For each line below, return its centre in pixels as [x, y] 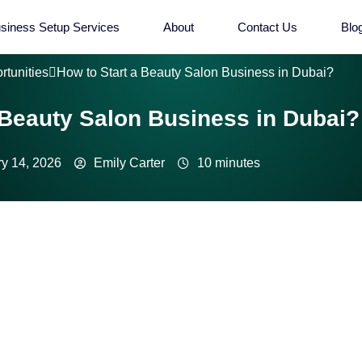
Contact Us [267, 27]
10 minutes [229, 163]
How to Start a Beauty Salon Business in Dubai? [195, 72]
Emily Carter [129, 163]
